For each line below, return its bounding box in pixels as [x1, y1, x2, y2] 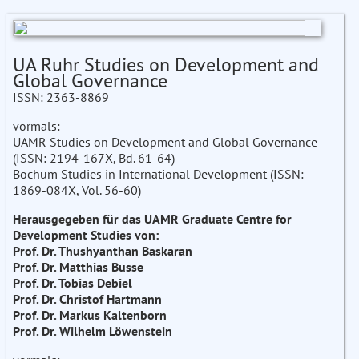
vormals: [13, 118, 60, 135]
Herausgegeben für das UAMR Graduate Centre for [13, 211, 292, 228]
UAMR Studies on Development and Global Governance [13, 134, 317, 151]
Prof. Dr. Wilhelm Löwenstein [13, 323, 172, 340]
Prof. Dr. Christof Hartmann [13, 291, 162, 308]
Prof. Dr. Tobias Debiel [13, 275, 132, 292]
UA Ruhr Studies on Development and [13, 52, 319, 78]
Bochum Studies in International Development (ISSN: [13, 166, 304, 183]
